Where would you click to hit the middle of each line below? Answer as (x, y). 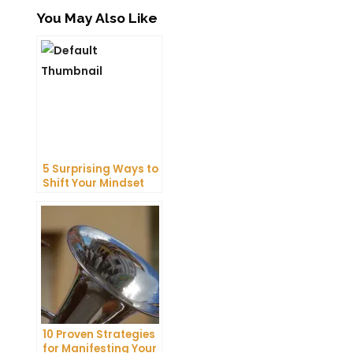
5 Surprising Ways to (100, 169)
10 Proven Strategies (99, 334)
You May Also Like (97, 18)
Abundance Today (95, 211)
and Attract (76, 197)
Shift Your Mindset (93, 183)
